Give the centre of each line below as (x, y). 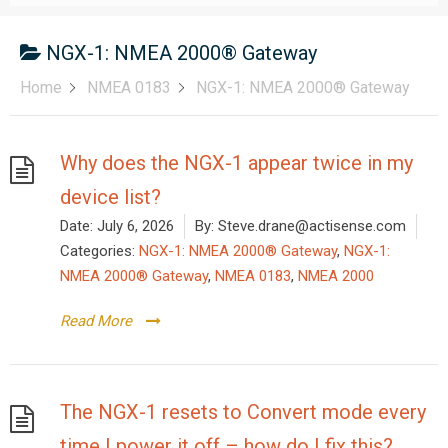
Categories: (97, 250)
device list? (110, 196)
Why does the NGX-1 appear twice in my (236, 162)
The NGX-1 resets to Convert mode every (243, 411)
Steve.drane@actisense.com (310, 225)
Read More (96, 320)
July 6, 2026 (135, 225)
